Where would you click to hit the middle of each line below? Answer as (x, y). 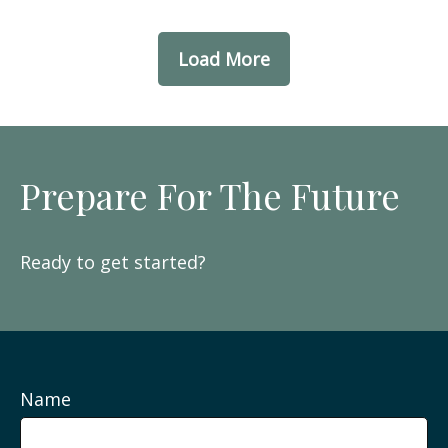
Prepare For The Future (210, 194)
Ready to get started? (113, 261)
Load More (224, 58)
